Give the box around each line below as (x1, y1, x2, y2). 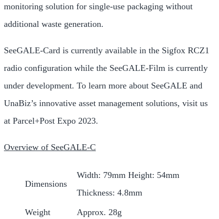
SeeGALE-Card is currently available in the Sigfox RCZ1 (4, 45, 209, 55)
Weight (25, 207, 50, 217)
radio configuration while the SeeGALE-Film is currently (4, 63, 208, 73)
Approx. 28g (77, 207, 122, 217)
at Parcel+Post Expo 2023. (4, 116, 98, 126)
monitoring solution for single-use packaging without (4, 1, 193, 11)
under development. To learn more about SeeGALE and (4, 81, 202, 90)
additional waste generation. (4, 19, 104, 29)
